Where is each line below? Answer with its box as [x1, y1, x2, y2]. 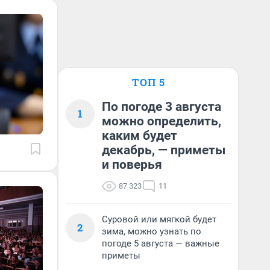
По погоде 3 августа [102, 99, 221, 114]
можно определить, [102, 114, 221, 128]
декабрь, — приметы [102, 143, 225, 157]
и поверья [102, 157, 162, 172]
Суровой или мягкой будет [102, 214, 216, 225]
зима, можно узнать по [102, 226, 201, 237]
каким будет [102, 128, 177, 143]
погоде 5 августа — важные [102, 238, 219, 249]
